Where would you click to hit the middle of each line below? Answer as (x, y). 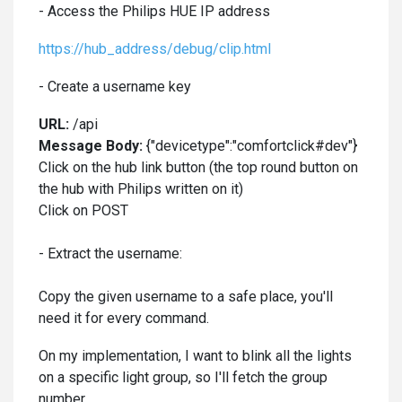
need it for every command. (124, 318)
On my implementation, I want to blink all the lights (195, 356)
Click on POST (83, 210)
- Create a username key (115, 87)
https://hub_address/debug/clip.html (155, 49)
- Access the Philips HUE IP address (154, 11)
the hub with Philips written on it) (141, 189)
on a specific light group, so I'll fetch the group (183, 377)
